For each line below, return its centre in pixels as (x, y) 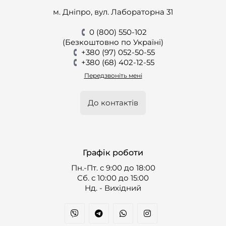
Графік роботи (113, 153)
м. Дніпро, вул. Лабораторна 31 (113, 12)
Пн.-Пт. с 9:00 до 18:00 (113, 168)
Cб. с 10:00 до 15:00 (113, 178)
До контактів (113, 103)
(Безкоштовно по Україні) (113, 42)
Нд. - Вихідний (113, 188)
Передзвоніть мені (113, 75)
